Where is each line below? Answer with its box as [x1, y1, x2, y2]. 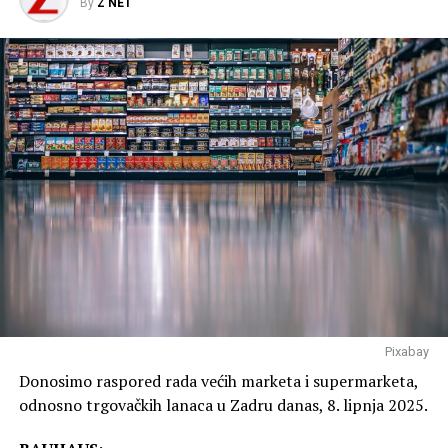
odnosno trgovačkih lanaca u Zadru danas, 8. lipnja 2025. [18, 393, 428, 416]
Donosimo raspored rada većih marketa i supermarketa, [18, 369, 418, 392]
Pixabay [385, 343, 430, 359]
